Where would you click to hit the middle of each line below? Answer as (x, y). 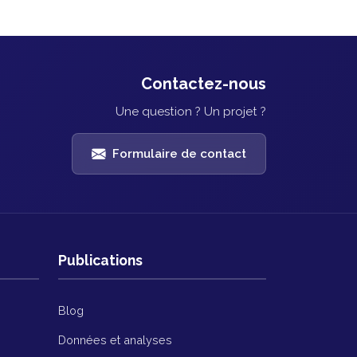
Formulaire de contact (179, 154)
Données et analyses (115, 340)
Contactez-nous (204, 84)
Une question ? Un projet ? (191, 112)
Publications (100, 261)
